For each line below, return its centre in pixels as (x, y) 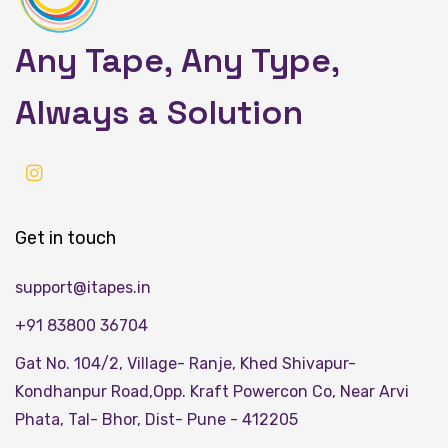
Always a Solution (159, 112)
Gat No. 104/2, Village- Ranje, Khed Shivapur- (185, 363)
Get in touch (65, 237)
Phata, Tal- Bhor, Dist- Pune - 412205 (156, 419)
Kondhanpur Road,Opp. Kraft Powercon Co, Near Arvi (212, 391)
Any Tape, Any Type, (177, 60)
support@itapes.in (83, 287)
